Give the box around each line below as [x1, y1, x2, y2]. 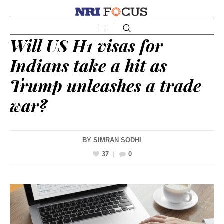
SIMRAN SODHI [93, 136, 141, 144]
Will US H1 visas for [10, 33, 163, 57]
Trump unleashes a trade [10, 73, 201, 97]
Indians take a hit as [10, 53, 167, 77]
